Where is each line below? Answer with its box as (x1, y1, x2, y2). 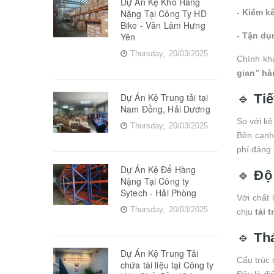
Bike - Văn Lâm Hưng (120, 18, 206, 31)
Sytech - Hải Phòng (120, 186, 197, 199)
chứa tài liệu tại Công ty (120, 258, 214, 271)
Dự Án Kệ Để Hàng (120, 163, 196, 176)
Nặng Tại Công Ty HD (120, 7, 207, 20)
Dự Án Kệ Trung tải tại (120, 91, 209, 103)
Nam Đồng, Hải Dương (120, 102, 210, 115)
